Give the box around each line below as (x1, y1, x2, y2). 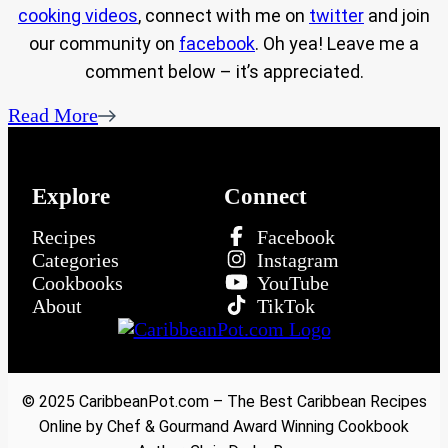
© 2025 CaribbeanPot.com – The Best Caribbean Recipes (21, 391, 427, 411)
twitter (309, 5, 364, 27)
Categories (32, 248, 119, 271)
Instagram (257, 248, 339, 271)
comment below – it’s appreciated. (84, 61, 364, 83)
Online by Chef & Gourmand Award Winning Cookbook (39, 416, 409, 436)
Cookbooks (32, 271, 123, 294)
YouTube (257, 271, 329, 294)
